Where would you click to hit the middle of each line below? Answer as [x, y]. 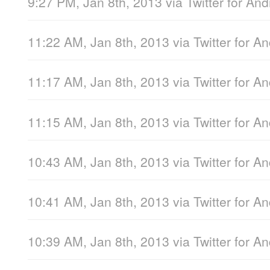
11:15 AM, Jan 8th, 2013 [99, 121]
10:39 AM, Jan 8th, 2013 [99, 241]
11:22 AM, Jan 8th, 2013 [99, 42]
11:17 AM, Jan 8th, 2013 [99, 82]
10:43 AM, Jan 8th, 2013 [99, 161]
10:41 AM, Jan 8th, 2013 [99, 201]
